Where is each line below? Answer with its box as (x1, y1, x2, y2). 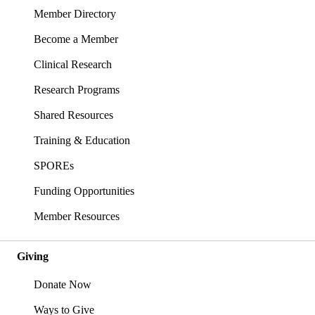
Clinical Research (34, 58, 112, 71)
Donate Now (34, 278, 91, 291)
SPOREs (34, 160, 74, 172)
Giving (17, 250, 49, 263)
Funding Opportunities (34, 185, 134, 198)
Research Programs (34, 84, 120, 96)
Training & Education (34, 134, 130, 147)
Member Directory (34, 8, 116, 20)
